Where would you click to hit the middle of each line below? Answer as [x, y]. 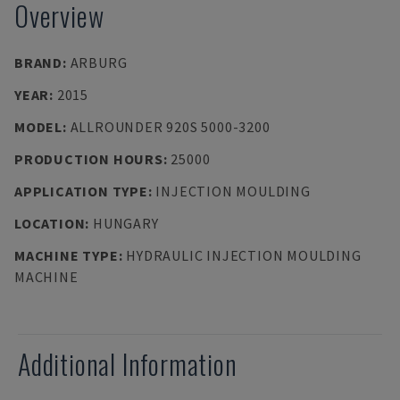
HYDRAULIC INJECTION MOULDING [244, 255]
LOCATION [50, 223]
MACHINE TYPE [67, 255]
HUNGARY [125, 223]
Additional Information [128, 364]
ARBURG [99, 62]
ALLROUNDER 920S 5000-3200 [170, 127]
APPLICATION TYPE [81, 191]
